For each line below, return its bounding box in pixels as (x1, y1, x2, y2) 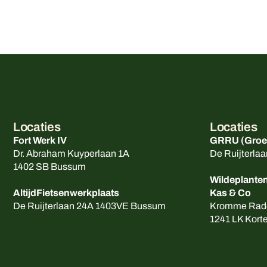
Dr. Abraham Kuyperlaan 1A (13, 148, 129, 159)
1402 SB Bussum (13, 161, 86, 172)
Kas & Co (210, 187, 251, 198)
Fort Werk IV (13, 135, 67, 145)
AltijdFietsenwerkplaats (13, 187, 119, 198)
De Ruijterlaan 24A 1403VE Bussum (13, 200, 166, 211)
